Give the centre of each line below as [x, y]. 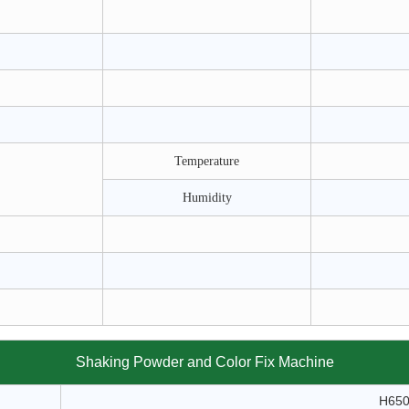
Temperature [207, 161]
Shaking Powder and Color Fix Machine [204, 362]
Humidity [207, 198]
